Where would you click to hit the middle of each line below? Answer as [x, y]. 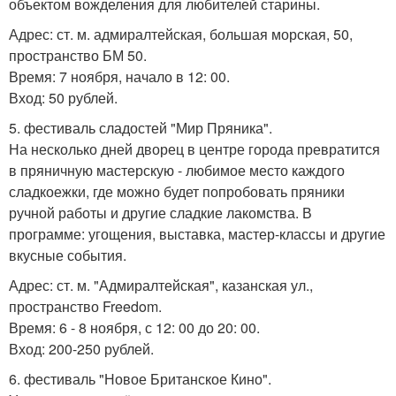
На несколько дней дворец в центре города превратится [194, 149]
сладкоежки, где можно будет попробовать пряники [177, 192]
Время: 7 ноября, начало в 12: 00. [119, 77]
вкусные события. [68, 255]
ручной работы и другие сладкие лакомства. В [160, 213]
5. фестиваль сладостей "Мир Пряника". [141, 128]
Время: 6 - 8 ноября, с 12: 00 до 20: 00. [134, 328]
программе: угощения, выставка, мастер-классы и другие [197, 234]
